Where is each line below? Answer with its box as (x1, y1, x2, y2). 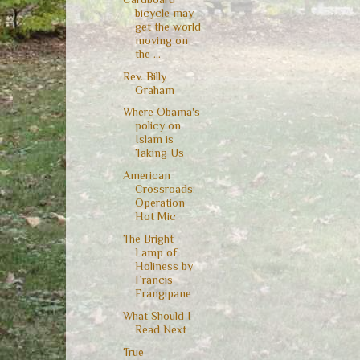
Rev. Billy (122, 69, 166, 83)
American (122, 169, 170, 182)
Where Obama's (122, 105, 200, 119)
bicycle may (134, 6, 194, 19)
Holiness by (134, 260, 193, 273)
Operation (134, 196, 185, 210)
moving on (134, 33, 188, 47)
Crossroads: (134, 182, 195, 196)
